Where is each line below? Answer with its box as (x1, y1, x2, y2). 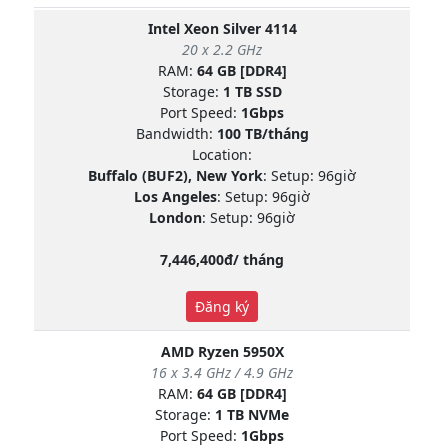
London (149, 207, 202, 227)
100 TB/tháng (216, 123, 309, 143)
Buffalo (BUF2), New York (88, 165, 263, 185)
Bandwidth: (135, 123, 217, 143)
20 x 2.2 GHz (182, 39, 262, 59)
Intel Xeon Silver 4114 (147, 18, 297, 38)
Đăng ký (195, 296, 249, 316)
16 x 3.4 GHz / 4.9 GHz (151, 362, 293, 382)
